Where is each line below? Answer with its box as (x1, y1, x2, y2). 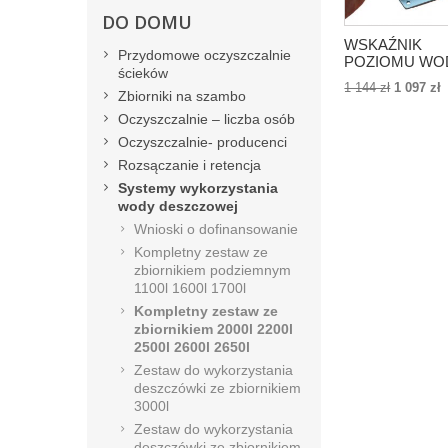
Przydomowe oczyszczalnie (118, 47, 291, 63)
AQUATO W (344, 69, 426, 87)
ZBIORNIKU (344, 86, 427, 104)
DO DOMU (102, 10, 192, 34)
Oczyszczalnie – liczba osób (118, 111, 295, 127)
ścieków (118, 65, 168, 81)
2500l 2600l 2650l (134, 339, 250, 355)
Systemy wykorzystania (118, 180, 278, 196)
